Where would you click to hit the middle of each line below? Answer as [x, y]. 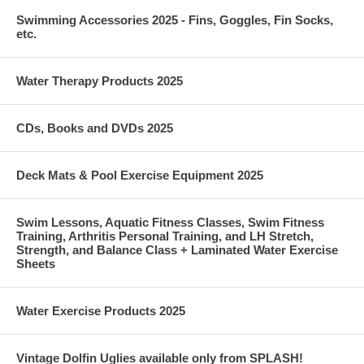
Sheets [36, 263]
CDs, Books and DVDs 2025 [95, 128]
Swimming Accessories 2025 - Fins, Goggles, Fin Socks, [175, 19]
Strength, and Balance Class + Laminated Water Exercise [177, 249]
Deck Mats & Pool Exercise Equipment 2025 [140, 175]
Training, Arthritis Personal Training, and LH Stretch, [165, 236]
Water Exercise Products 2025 [101, 310]
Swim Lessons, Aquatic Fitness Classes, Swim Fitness [170, 222]
